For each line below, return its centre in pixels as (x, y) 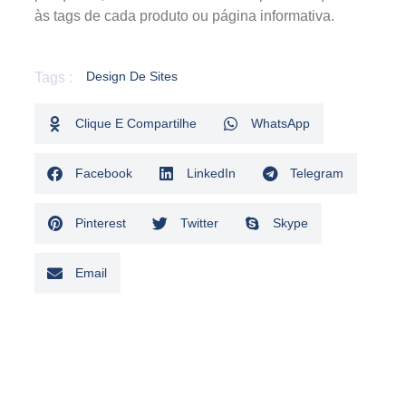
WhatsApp (280, 124)
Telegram (317, 174)
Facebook (104, 174)
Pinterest (101, 223)
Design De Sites (132, 76)
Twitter (199, 223)
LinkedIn (211, 174)
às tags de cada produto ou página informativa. (184, 15)
